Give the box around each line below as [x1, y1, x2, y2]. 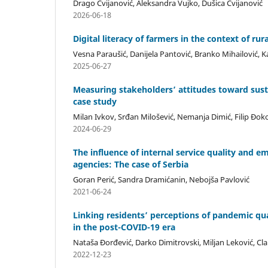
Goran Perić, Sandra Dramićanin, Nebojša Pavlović [73, 173, 249, 185]
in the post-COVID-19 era [73, 221, 175, 233]
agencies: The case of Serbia [73, 158, 188, 170]
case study [73, 95, 117, 107]
